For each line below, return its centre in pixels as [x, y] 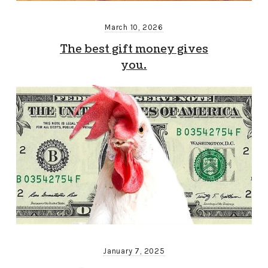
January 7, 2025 [134, 251]
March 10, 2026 [134, 27]
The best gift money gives [134, 49]
